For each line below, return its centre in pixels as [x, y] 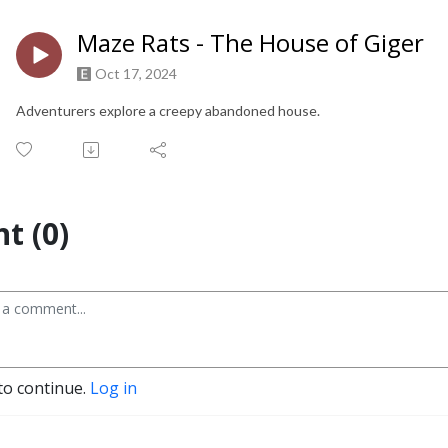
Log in [113, 388]
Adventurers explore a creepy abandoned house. [169, 111]
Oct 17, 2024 [136, 74]
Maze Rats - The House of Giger [250, 43]
